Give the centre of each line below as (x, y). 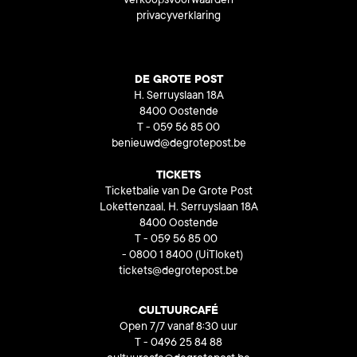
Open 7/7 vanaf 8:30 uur (178, 328)
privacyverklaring (178, 17)
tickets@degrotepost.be (178, 272)
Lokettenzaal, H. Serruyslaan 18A (178, 208)
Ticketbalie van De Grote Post (178, 192)
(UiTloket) (219, 256)
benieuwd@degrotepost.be (178, 145)
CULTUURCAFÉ (178, 312)
